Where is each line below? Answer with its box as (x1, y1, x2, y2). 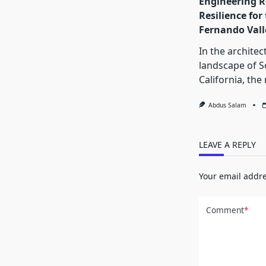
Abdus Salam (208, 101, 247, 110)
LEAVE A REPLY (198, 139, 256, 151)
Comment (205, 204, 244, 216)
